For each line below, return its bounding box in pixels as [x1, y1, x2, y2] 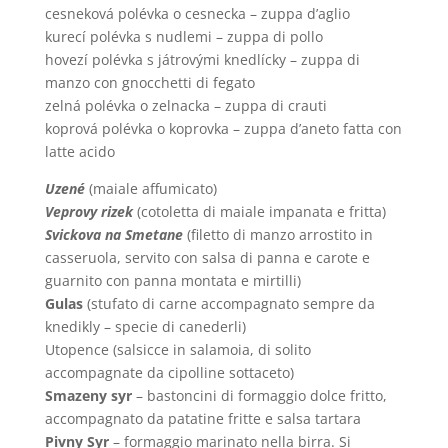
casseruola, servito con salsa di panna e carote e [44, 248, 370, 267]
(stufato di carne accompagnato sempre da [82, 294, 375, 313]
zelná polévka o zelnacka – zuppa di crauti [44, 96, 327, 115]
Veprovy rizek [44, 202, 133, 221]
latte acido [44, 142, 115, 161]
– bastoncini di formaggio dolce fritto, [131, 386, 387, 405]
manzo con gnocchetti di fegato [44, 73, 255, 92]
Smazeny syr [44, 386, 132, 405]
